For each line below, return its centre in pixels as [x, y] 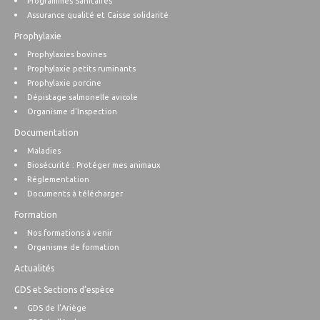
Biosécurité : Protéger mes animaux [94, 165]
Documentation [46, 132]
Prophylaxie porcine [64, 83]
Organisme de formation [73, 247]
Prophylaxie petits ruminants [81, 69]
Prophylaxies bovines [67, 54]
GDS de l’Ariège [57, 308]
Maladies [44, 151]
